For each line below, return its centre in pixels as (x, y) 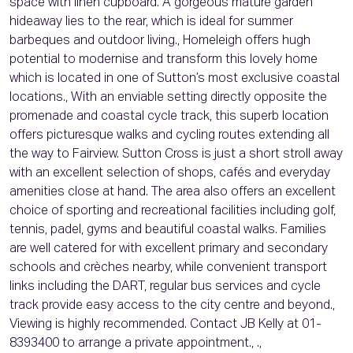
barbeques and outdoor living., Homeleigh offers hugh (160, 41)
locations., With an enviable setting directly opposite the (168, 98)
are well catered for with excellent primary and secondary (169, 249)
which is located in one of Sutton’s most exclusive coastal (175, 79)
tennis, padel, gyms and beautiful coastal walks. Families (168, 230)
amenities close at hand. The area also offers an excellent (173, 192)
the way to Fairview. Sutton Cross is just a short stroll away (176, 154)
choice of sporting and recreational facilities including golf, (173, 211)
